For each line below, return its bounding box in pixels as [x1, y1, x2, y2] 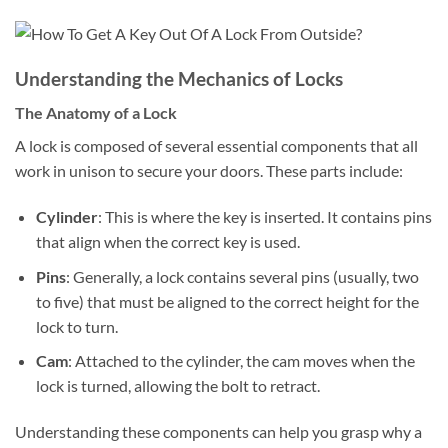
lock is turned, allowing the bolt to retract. [35, 376, 320, 396]
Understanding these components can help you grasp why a [15, 422, 422, 442]
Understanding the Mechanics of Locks [15, 66, 343, 90]
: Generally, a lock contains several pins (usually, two [65, 266, 419, 286]
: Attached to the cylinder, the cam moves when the [67, 351, 415, 371]
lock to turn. [35, 316, 118, 336]
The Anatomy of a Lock [15, 103, 177, 123]
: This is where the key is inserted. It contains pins [97, 207, 432, 227]
